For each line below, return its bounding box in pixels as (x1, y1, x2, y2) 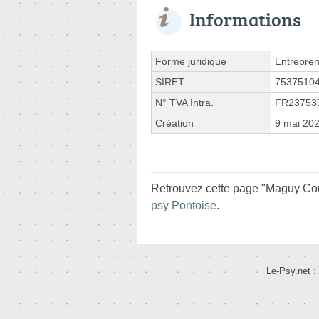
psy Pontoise (151, 199, 216, 211)
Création (155, 117, 194, 129)
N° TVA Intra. (155, 96, 214, 108)
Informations (189, 6, 301, 32)
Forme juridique (155, 55, 226, 67)
